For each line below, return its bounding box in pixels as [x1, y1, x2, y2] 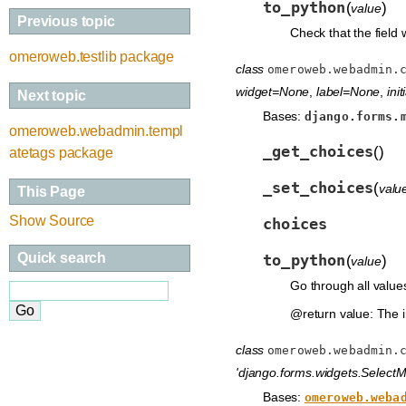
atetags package [9, 145, 113, 161]
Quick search [17, 249, 107, 266]
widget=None [236, 83, 310, 99]
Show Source [9, 213, 95, 229]
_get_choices [263, 141, 374, 160]
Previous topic [17, 13, 115, 29]
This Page [17, 183, 85, 199]
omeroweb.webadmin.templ [9, 123, 184, 140]
